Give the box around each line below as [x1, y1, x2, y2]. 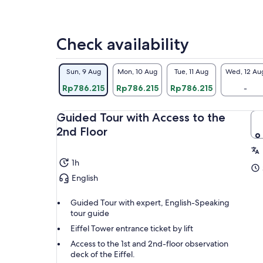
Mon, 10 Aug [117, 66, 157, 76]
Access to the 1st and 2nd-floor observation [70, 238, 228, 249]
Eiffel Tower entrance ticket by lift [70, 223, 193, 234]
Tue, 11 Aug [174, 66, 208, 76]
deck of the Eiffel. [70, 249, 135, 260]
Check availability [56, 34, 189, 55]
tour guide [70, 208, 109, 219]
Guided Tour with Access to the [56, 110, 225, 125]
